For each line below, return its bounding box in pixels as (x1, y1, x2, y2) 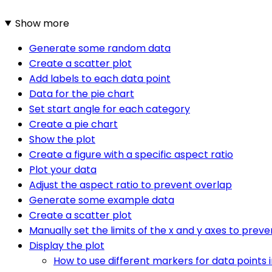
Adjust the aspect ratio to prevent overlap (29, 177, 232, 192)
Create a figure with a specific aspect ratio (29, 147, 233, 161)
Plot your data (29, 162, 97, 177)
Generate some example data (29, 192, 174, 207)
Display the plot (29, 238, 104, 253)
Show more (15, 16, 69, 30)
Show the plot (29, 132, 95, 146)
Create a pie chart (29, 117, 118, 131)
